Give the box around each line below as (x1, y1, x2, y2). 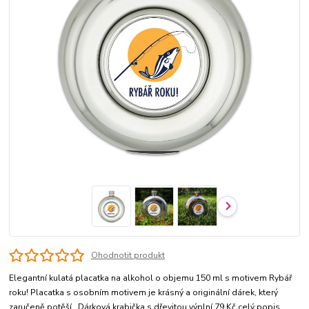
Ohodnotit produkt (90, 250, 165, 261)
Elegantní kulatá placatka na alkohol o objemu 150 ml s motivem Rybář (9, 272, 292, 284)
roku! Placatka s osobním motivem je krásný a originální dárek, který (9, 287, 279, 299)
